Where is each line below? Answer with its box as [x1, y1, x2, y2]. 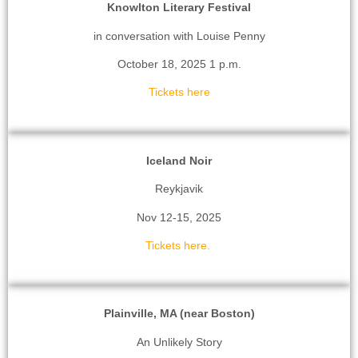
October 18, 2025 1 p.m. [117, 58, 241, 71]
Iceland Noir [146, 153, 212, 167]
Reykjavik [155, 182, 203, 196]
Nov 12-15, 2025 [137, 210, 221, 224]
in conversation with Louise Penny [93, 29, 265, 42]
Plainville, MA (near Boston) [103, 307, 255, 320]
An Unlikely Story [136, 335, 222, 348]
